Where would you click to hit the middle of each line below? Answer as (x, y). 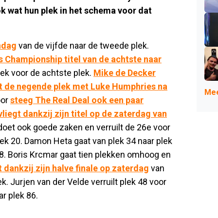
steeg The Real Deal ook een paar (77, 100)
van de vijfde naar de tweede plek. (83, 45)
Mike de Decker (125, 73)
